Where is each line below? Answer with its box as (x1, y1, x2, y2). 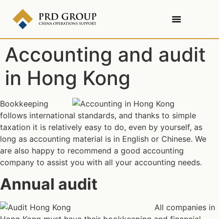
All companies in (154, 202, 215, 213)
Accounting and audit (5, 43, 206, 66)
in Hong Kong (5, 66, 131, 90)
